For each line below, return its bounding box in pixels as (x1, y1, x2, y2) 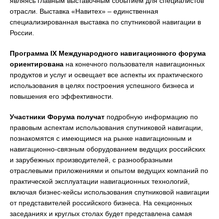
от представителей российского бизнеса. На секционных (10, 199, 192, 207)
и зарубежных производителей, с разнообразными (10, 156, 173, 164)
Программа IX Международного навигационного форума (10, 49, 206, 57)
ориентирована (10, 60, 64, 68)
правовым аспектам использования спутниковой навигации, (10, 124, 203, 131)
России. (10, 29, 34, 37)
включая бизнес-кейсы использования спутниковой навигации (10, 188, 209, 196)
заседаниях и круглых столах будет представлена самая (10, 210, 192, 218)
